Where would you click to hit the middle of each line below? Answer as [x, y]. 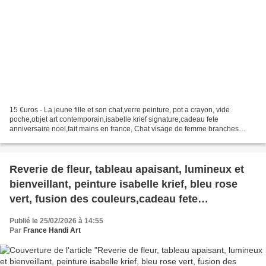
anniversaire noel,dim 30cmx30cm [96, 214]
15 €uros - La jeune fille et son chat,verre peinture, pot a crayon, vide [120, 110]
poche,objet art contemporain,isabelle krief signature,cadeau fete [114, 120]
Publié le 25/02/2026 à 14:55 [56, 221]
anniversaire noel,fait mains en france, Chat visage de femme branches [124, 129]
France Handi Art [52, 231]
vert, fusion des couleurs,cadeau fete [104, 199]
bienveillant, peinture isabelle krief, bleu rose [123, 184]
